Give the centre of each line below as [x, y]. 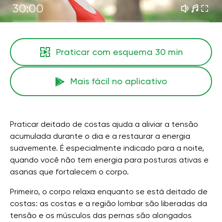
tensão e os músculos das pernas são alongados [101, 215]
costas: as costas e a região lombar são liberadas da [109, 203]
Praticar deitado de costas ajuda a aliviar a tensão [104, 124]
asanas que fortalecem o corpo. [69, 172]
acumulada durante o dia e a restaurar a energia [100, 136]
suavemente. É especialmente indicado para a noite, [107, 148]
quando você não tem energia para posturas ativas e [109, 160]
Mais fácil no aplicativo [118, 81]
